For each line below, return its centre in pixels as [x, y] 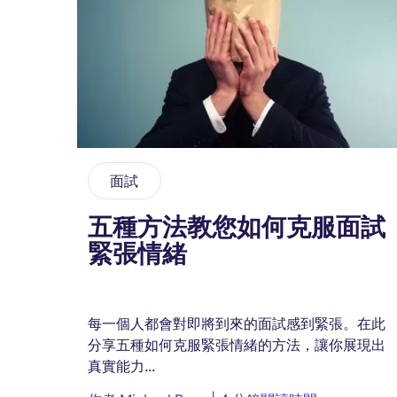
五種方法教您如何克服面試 [237, 227]
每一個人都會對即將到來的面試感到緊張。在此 [237, 323]
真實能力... [121, 366]
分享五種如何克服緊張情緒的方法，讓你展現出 [237, 344]
